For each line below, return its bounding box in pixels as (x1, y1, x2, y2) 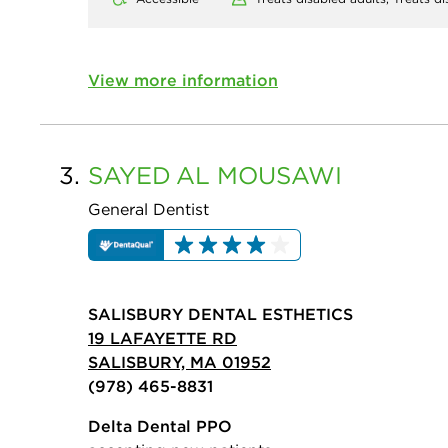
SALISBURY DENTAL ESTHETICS (88, 303, 353, 324)
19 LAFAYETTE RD (88, 327, 237, 348)
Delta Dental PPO (88, 415, 232, 436)
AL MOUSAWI (176, 159, 342, 190)
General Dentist (88, 198, 209, 219)
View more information (88, 69, 278, 90)
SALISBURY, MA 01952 (88, 351, 271, 372)
